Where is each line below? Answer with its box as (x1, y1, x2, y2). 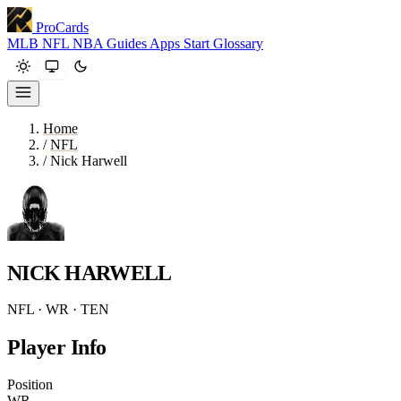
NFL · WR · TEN (7, 301, 109, 317)
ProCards (36, 20, 89, 35)
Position (7, 376, 53, 392)
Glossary (213, 36, 263, 51)
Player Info (7, 335, 107, 359)
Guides (107, 36, 149, 51)
